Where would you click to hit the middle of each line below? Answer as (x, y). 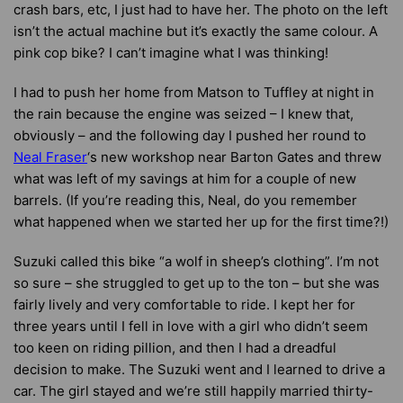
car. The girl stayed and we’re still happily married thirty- (193, 391)
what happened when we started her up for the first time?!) (201, 222)
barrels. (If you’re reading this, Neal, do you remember (185, 200)
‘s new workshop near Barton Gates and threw (234, 157)
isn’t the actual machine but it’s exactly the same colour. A (196, 31)
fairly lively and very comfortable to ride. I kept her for (184, 304)
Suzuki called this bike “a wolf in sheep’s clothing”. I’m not (196, 261)
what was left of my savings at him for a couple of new (185, 179)
